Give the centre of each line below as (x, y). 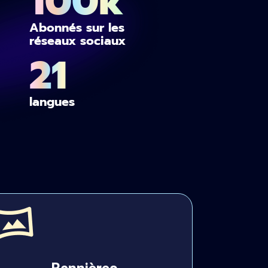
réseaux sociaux (78, 41)
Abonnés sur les (77, 28)
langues (52, 102)
